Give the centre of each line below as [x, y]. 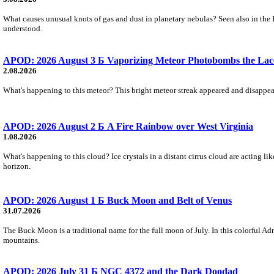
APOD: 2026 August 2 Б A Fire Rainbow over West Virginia [128, 126]
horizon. [17, 166]
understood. [23, 28]
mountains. [21, 240]
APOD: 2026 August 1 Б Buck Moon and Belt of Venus [117, 200]
